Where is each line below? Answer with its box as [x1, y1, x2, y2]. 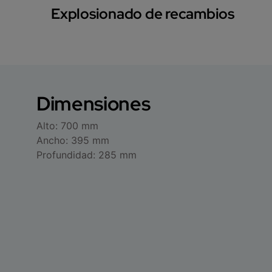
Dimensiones [36, 90, 151, 117]
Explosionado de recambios [51, 4, 234, 23]
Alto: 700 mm [36, 119, 98, 132]
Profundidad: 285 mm [36, 148, 137, 161]
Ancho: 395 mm [36, 134, 109, 146]
